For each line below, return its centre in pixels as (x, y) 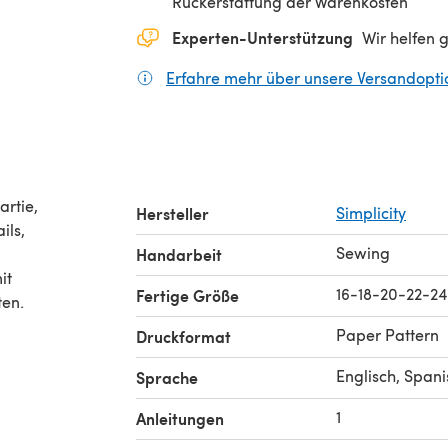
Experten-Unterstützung (262, 37)
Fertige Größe (187, 295)
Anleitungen (180, 418)
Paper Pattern (387, 334)
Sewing (363, 252)
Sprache (167, 377)
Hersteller (172, 213)
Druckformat (183, 336)
